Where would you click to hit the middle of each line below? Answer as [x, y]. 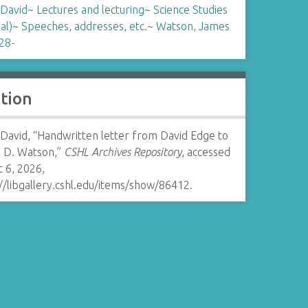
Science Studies [190, 10]
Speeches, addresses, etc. [84, 26]
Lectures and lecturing [90, 10]
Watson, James [192, 26]
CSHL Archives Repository [122, 152]
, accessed [206, 152]
